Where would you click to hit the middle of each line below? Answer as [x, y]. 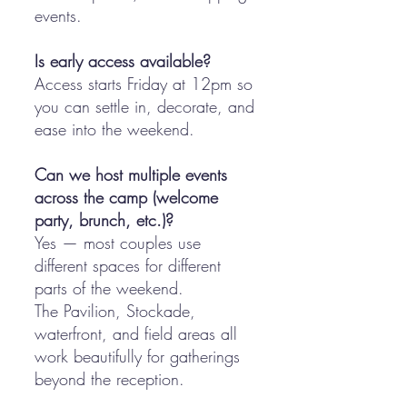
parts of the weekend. [109, 288]
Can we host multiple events [131, 174]
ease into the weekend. [114, 129]
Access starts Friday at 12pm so [144, 84]
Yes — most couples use [118, 243]
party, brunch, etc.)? [104, 220]
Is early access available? [123, 61]
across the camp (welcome [126, 197]
